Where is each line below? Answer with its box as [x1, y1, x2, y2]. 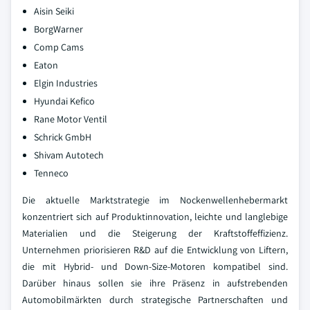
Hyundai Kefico [34, 95, 95, 107]
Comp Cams [34, 41, 84, 53]
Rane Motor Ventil [34, 113, 107, 125]
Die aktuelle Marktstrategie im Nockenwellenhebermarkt [22, 194, 288, 206]
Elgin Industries [34, 77, 98, 89]
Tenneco [34, 167, 69, 179]
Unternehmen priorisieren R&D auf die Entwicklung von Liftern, [22, 244, 288, 256]
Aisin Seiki [34, 5, 74, 17]
